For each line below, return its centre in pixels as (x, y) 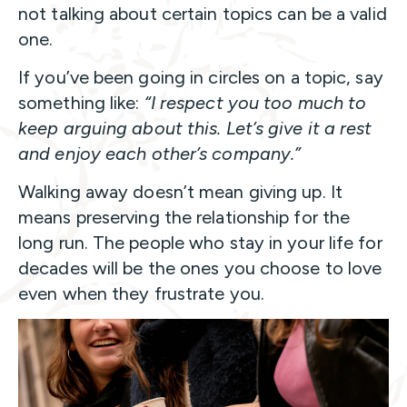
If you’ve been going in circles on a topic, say (201, 77)
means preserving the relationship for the (184, 217)
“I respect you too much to (255, 102)
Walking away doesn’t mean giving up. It (180, 191)
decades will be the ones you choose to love (200, 268)
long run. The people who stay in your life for (200, 242)
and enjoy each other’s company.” (160, 153)
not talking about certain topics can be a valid (203, 13)
